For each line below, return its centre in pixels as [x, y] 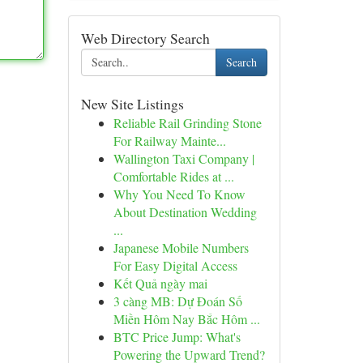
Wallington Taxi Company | [184, 158]
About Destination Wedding [185, 212]
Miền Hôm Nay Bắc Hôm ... [186, 319]
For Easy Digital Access [175, 265]
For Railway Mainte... [169, 141]
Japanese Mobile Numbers [181, 248]
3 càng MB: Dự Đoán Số [177, 301]
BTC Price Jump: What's [177, 337]
